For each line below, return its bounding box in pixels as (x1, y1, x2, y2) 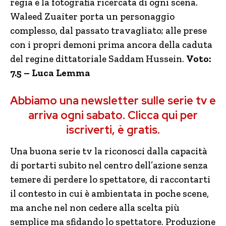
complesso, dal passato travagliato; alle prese (10, 24, 207, 36)
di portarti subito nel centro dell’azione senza (10, 159, 208, 171)
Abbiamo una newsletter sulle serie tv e (10, 93, 216, 108)
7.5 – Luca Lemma (10, 67, 90, 79)
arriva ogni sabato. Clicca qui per (28, 107, 198, 123)
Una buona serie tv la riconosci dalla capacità (10, 145, 207, 157)
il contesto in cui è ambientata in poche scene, (10, 187, 209, 199)
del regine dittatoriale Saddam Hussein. (10, 52, 186, 65)
